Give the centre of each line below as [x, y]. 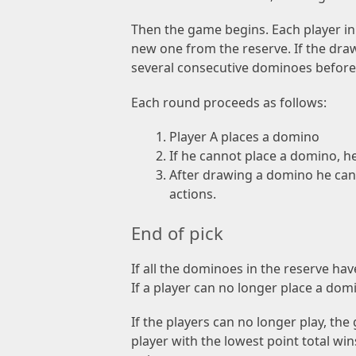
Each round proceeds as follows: [229, 102]
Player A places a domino [244, 136]
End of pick [177, 232]
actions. [193, 193]
